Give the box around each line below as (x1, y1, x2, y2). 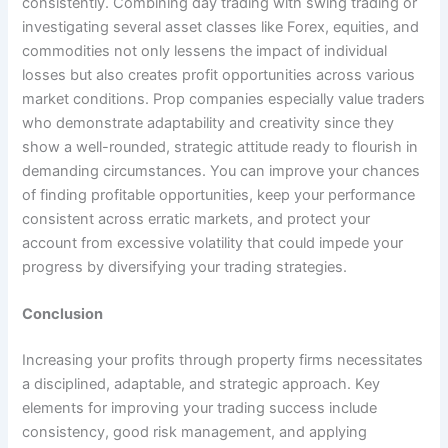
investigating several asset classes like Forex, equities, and (22, 17, 420, 36)
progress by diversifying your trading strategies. (22, 257, 348, 276)
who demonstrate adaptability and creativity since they (22, 113, 395, 132)
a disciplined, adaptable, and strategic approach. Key (22, 375, 381, 394)
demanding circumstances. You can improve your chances (22, 161, 421, 180)
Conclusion (22, 305, 104, 324)
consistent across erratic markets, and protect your (22, 209, 371, 228)
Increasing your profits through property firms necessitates (22, 351, 424, 370)
